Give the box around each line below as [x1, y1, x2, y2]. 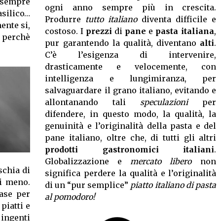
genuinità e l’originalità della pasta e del [45, 121, 217, 131]
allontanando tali [45, 97, 141, 107]
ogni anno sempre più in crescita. [45, 2, 217, 12]
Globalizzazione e [45, 156, 131, 166]
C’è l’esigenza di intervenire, [45, 50, 217, 60]
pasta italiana [155, 26, 215, 36]
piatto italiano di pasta [130, 180, 217, 190]
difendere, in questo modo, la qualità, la [45, 109, 217, 119]
